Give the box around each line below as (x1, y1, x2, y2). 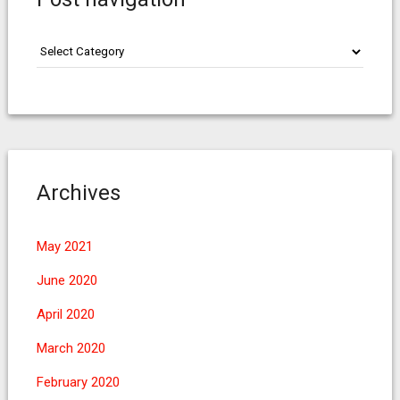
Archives (36, 180, 121, 205)
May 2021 (36, 238, 93, 254)
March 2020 (36, 340, 105, 356)
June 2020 (36, 272, 97, 288)
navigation (35, 58, 87, 71)
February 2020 (36, 374, 120, 390)
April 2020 (36, 306, 95, 322)
